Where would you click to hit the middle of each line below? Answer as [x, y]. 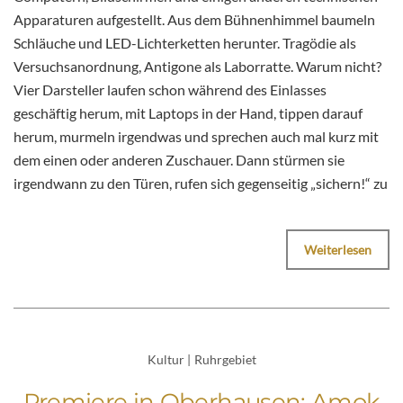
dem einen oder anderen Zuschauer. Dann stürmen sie [179, 160]
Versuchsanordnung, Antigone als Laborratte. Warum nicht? [197, 67]
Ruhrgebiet [225, 360]
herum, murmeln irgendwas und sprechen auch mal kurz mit [196, 137]
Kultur [166, 360]
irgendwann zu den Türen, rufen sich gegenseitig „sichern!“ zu [201, 184]
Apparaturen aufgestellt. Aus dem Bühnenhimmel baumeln [194, 20]
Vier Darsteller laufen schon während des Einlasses [170, 90]
